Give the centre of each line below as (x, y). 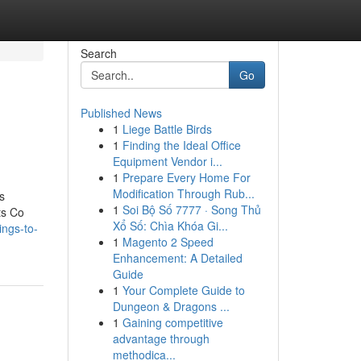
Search (98, 53)
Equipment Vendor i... (167, 161)
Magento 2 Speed (168, 242)
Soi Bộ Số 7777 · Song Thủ (191, 210)
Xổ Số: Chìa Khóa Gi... (170, 226)
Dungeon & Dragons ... (171, 306)
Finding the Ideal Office (181, 145)
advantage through (161, 338)
